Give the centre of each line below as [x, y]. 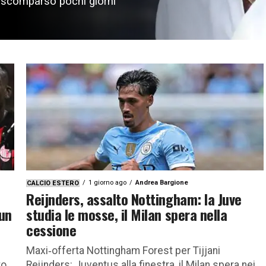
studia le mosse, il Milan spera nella [127, 214]
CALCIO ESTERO [53, 183]
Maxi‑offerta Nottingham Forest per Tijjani [123, 250]
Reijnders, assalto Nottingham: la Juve [134, 199]
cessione [51, 229]
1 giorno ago [107, 182]
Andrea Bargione [162, 182]
